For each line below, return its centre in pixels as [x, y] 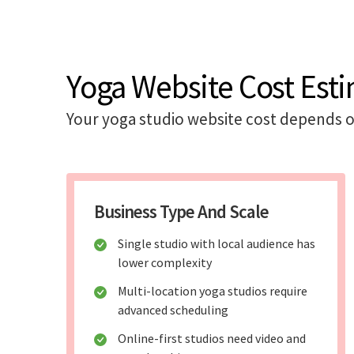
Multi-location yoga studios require [213, 291]
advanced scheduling [173, 310]
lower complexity [165, 263]
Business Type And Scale [181, 212]
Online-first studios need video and [212, 339]
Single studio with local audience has [217, 244]
